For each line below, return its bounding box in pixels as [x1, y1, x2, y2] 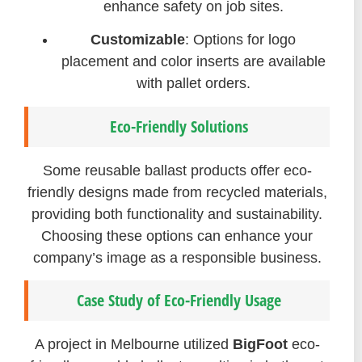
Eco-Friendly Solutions [110, 115, 248, 137]
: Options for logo [185, 32, 296, 48]
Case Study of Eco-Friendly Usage [77, 289, 281, 312]
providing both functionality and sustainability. [32, 205, 322, 222]
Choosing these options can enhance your [41, 227, 313, 244]
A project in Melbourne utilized [34, 336, 233, 353]
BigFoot [232, 336, 288, 353]
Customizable [90, 32, 185, 48]
